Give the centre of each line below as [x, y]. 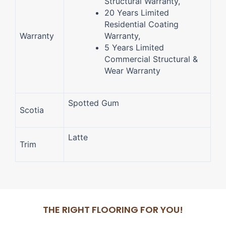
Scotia [32, 110]
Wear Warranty [132, 70]
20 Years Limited [137, 12]
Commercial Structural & [151, 59]
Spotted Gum [94, 103]
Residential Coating [142, 24]
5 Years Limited [134, 47]
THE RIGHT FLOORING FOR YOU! [113, 209]
